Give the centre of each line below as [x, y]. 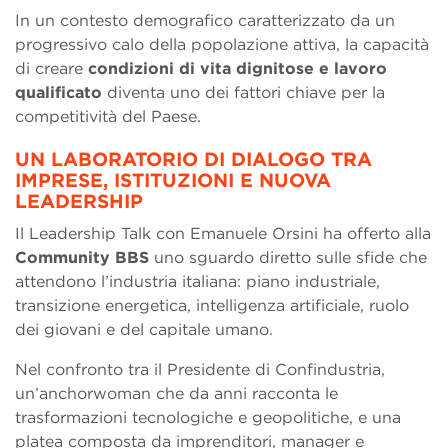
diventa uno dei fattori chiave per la [243, 93]
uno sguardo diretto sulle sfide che [288, 258]
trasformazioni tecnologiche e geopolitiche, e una [208, 418]
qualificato [58, 93]
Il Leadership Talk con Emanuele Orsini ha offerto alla [223, 234]
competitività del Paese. [108, 117]
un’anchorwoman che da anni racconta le [176, 394]
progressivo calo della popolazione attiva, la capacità [222, 45]
